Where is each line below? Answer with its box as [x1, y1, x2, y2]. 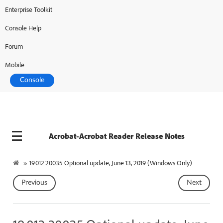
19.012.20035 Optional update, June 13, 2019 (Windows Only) [29, 158, 192, 167]
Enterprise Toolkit [5, 5, 52, 13]
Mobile [5, 60, 24, 69]
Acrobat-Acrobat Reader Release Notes [48, 131, 185, 141]
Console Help [5, 23, 41, 32]
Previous [21, 179, 47, 186]
